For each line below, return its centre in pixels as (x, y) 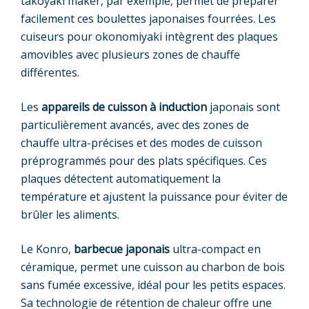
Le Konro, (47, 249)
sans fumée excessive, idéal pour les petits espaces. (153, 285)
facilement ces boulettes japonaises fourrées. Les (148, 18)
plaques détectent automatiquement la (121, 178)
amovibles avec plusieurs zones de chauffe (130, 54)
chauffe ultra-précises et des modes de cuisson (141, 142)
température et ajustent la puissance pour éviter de (154, 196)
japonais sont (243, 107)
